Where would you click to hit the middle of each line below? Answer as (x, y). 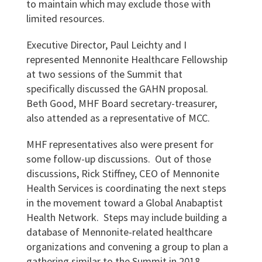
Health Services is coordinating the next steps (126, 188)
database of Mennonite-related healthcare (119, 232)
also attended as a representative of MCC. (118, 118)
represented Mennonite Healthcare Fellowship (127, 59)
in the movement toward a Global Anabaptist (124, 203)
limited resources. (65, 18)
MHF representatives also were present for (120, 144)
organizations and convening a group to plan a (127, 247)
